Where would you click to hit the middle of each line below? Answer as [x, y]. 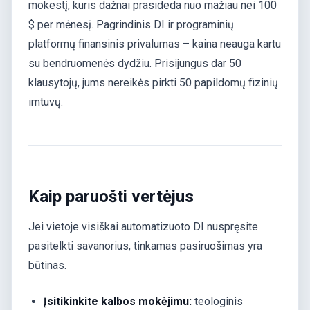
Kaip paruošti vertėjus [111, 196]
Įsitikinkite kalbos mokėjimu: [118, 302]
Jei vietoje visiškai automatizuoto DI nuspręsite [143, 227]
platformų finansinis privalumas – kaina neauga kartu [155, 44]
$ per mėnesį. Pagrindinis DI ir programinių [131, 25]
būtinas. [47, 266]
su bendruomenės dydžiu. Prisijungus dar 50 [135, 64]
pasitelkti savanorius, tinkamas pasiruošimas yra [145, 246]
